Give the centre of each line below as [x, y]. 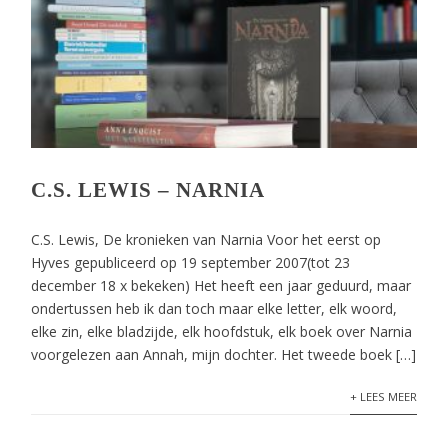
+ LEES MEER [383, 396]
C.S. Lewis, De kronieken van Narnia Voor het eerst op [206, 239]
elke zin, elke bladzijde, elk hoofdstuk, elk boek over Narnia [222, 331]
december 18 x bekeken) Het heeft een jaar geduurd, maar [221, 285]
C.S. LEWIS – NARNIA [148, 190]
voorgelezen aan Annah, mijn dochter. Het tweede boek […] [224, 354]
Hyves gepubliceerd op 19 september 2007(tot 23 [191, 262]
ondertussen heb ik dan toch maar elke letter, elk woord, [214, 308]
